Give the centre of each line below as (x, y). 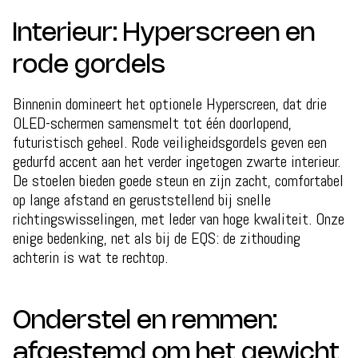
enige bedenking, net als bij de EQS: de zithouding (157, 238)
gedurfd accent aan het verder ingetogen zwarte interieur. (177, 161)
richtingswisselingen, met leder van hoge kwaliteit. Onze (179, 219)
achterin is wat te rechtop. (90, 257)
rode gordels (89, 65)
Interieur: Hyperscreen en (164, 33)
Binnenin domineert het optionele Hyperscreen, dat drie (170, 103)
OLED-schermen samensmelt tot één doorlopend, (152, 123)
